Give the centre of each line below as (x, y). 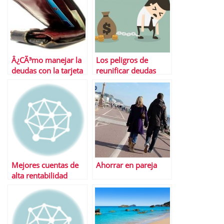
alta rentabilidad (39, 176)
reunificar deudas (126, 71)
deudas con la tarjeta (47, 71)
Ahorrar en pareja (126, 165)
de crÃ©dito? (34, 81)
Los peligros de (122, 60)
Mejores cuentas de (45, 165)
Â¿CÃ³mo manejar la (46, 60)
